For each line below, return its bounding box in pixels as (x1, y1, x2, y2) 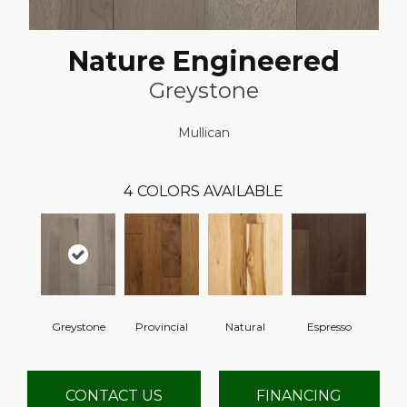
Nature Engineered (67, 44, 340, 78)
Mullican (177, 124, 230, 141)
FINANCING (256, 387, 342, 405)
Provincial (135, 319, 188, 333)
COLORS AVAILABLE (137, 182, 283, 200)
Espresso (306, 319, 352, 333)
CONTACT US (65, 387, 163, 405)
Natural (225, 319, 265, 333)
